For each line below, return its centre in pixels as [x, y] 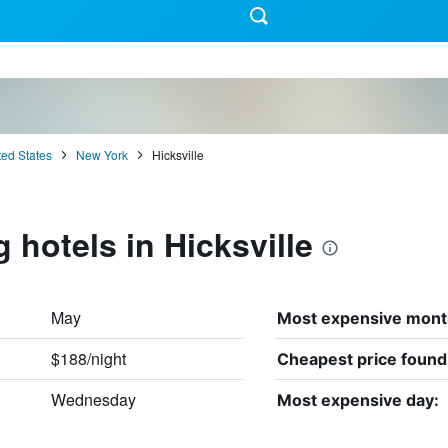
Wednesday [93, 399]
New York [101, 154]
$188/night [88, 358]
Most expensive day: [357, 399]
